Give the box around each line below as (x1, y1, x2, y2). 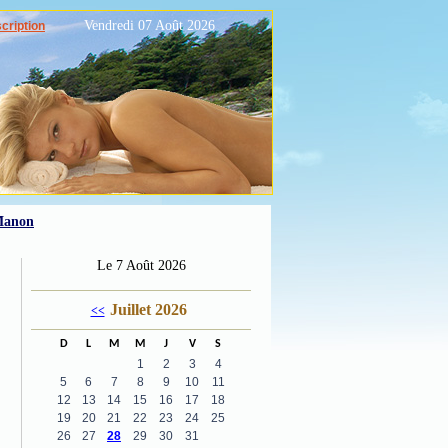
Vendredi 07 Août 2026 (84, 18, 215, 33)
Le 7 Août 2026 (96, 258, 186, 273)
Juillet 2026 (109, 301, 187, 318)
